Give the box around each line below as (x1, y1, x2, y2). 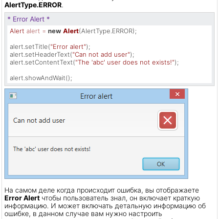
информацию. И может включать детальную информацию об (4, 201, 206, 210)
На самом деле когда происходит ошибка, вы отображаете (4, 185, 199, 194)
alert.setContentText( (10, 58, 75, 66)
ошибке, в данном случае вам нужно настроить (4, 209, 162, 218)
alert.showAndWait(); (10, 73, 72, 82)
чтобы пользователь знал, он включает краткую (40, 193, 200, 202)
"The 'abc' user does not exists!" (75, 58, 175, 66)
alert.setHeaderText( (10, 50, 72, 58)
